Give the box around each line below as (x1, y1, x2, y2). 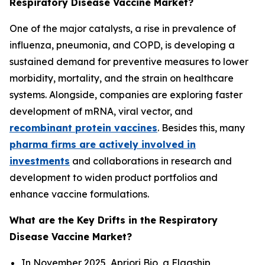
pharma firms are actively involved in (9, 138, 196, 151)
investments (9, 155, 70, 167)
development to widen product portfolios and (9, 172, 218, 184)
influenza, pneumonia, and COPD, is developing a (9, 39, 235, 51)
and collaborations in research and (70, 155, 232, 167)
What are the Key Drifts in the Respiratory (9, 214, 218, 227)
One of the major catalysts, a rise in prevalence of (9, 22, 236, 35)
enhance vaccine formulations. (9, 188, 149, 201)
